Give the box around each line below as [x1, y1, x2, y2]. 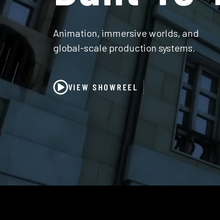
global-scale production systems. [53, 41, 195, 54]
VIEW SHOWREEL [68, 81, 138, 92]
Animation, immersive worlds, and [53, 27, 199, 39]
